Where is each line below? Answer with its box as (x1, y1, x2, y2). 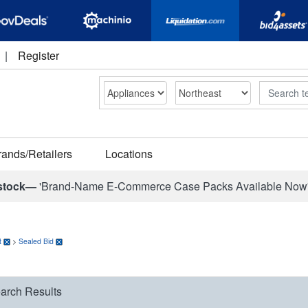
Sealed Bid (19, 236, 54, 246)
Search (258, 80, 291, 94)
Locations (105, 146, 153, 162)
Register (18, 47, 59, 63)
